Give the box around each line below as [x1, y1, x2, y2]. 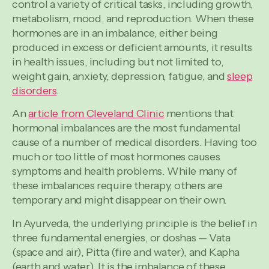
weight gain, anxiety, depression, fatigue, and [12, 69, 228, 83]
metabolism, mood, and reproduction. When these [12, 11, 254, 25]
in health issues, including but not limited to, [12, 55, 224, 68]
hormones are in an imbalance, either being [12, 26, 218, 40]
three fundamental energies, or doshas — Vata [12, 231, 231, 244]
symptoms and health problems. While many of [12, 165, 237, 178]
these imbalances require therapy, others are [12, 179, 223, 193]
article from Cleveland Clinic [28, 107, 165, 121]
